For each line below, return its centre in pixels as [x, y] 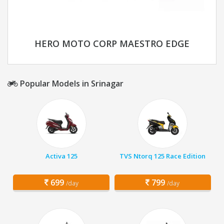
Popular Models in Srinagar [71, 84]
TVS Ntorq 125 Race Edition [163, 156]
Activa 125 [61, 156]
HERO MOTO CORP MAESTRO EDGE [112, 44]
